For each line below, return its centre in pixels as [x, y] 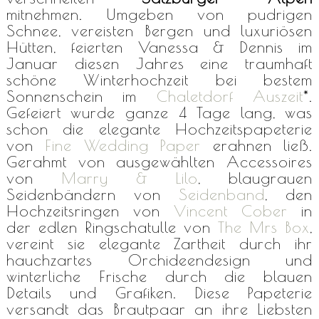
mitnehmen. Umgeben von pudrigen [159, 14]
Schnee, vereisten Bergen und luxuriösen [159, 30]
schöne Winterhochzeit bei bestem [159, 79]
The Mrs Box [264, 227]
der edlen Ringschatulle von [112, 227]
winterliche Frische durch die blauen [159, 276]
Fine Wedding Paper [123, 145]
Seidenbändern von [93, 194]
